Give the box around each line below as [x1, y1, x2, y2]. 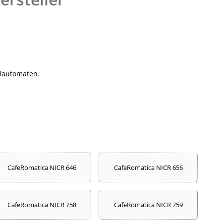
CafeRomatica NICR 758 [7, 200, 76, 209]
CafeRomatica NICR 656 [113, 163, 183, 172]
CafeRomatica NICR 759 [113, 200, 183, 209]
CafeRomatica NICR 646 [7, 163, 76, 172]
